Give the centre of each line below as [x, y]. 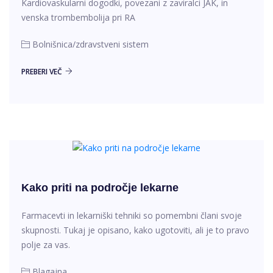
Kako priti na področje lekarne [100, 188]
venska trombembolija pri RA [78, 17]
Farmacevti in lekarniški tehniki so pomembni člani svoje [132, 216]
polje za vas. [46, 245]
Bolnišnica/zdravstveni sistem [90, 44]
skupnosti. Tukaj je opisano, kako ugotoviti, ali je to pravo [135, 230]
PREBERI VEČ [42, 72]
